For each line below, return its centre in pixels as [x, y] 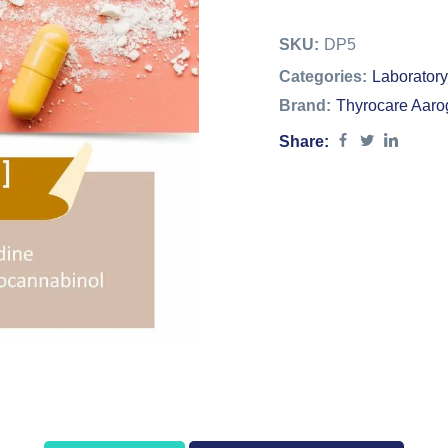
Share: [304, 141]
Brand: [305, 105]
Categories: [323, 76]
